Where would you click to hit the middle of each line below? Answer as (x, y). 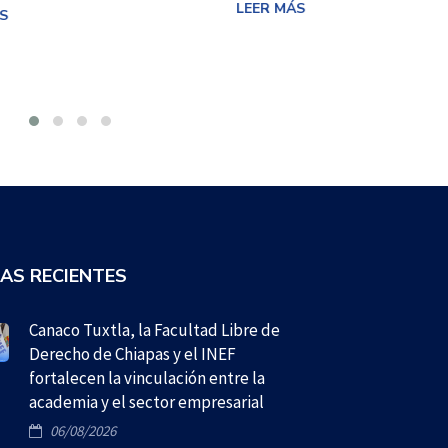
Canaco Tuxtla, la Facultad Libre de (154, 329)
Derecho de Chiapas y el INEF (132, 353)
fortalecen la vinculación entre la (147, 377)
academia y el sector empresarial (146, 401)
